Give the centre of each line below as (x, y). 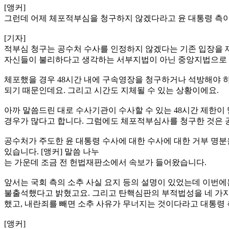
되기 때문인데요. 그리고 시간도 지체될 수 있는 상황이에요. (111, 90)
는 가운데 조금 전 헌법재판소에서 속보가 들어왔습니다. (105, 162)
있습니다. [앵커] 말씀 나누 (52, 151)
